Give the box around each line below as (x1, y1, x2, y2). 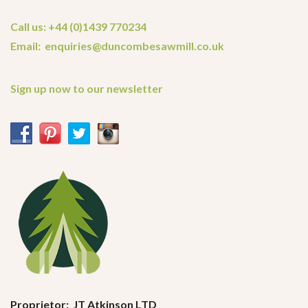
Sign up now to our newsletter (10, 81, 163, 95)
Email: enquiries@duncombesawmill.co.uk (10, 38, 224, 52)
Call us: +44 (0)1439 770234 (10, 19, 146, 33)
